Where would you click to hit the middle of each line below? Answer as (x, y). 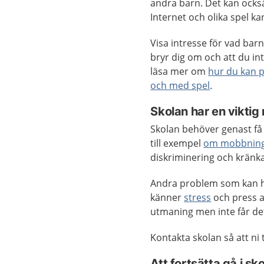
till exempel (177, 143)
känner (167, 197)
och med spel (180, 85)
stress (198, 197)
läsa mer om (179, 71)
